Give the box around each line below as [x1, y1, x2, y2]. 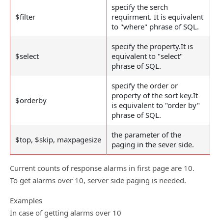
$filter [15, 12, 35, 22]
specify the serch [111, 2, 168, 12]
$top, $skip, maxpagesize [15, 135, 101, 144]
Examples [10, 195, 42, 205]
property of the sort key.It [111, 90, 198, 100]
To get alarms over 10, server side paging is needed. [10, 175, 186, 185]
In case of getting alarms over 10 [10, 208, 121, 218]
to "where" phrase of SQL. [111, 22, 199, 31]
